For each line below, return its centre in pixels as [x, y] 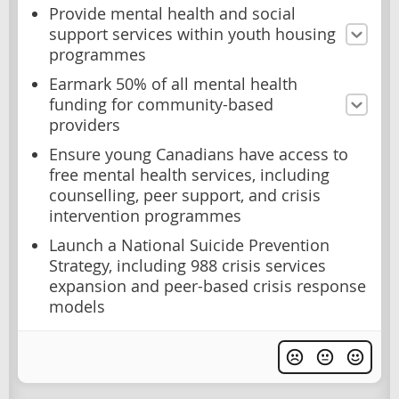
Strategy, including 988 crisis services [187, 265]
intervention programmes [145, 216]
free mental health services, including [189, 175]
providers [85, 125]
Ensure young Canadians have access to [199, 154]
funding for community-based [161, 104]
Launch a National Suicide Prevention [189, 245]
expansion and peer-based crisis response [208, 286]
